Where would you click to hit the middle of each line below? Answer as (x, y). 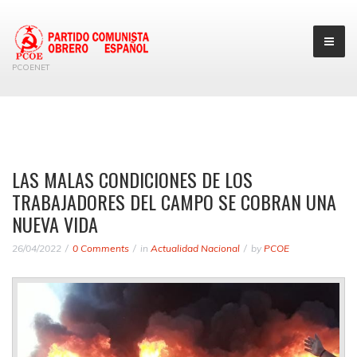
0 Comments (101, 248)
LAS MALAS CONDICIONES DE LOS (132, 179)
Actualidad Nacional (195, 248)
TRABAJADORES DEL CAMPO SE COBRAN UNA (174, 201)
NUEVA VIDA (55, 224)
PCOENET (31, 67)
